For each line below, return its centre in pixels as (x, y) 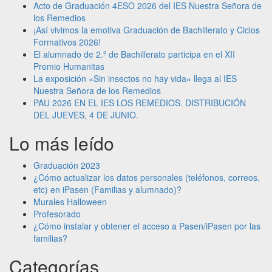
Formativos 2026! (67, 42)
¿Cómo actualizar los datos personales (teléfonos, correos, (147, 177)
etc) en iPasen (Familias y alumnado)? (107, 189)
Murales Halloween (70, 201)
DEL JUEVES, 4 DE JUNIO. (86, 114)
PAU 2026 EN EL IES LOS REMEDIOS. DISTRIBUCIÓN (140, 102)
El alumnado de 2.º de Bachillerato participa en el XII (134, 54)
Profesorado (57, 213)
